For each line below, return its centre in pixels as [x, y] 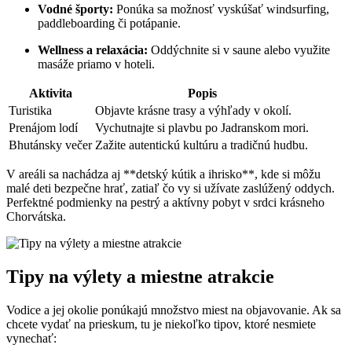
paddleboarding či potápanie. [109, 24]
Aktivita [50, 93]
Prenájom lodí [43, 128]
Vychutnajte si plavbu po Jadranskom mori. [202, 128]
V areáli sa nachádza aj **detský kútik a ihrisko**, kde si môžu [163, 174]
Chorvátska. [36, 217]
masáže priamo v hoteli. [96, 64]
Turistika [30, 111]
